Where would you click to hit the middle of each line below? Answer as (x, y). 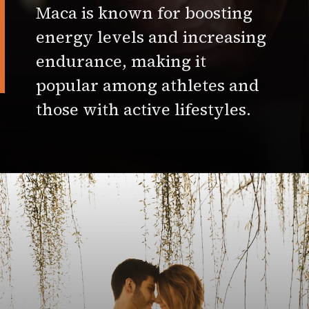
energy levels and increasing (151, 37)
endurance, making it (121, 61)
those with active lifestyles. (146, 109)
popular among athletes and (148, 85)
